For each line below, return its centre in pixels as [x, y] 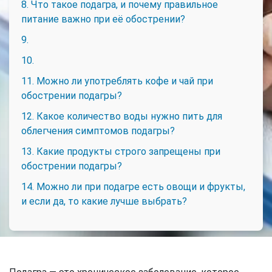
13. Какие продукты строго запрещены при [121, 151]
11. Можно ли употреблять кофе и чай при [117, 81]
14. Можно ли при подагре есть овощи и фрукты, [133, 187]
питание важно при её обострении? [103, 19]
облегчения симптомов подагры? [98, 131]
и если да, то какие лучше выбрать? [104, 201]
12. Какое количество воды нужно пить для [122, 116]
